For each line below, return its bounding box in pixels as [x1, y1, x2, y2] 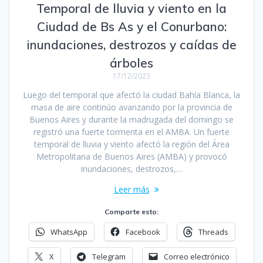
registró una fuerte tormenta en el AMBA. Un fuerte [33, 126, 230, 138]
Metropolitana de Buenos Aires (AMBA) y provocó [36, 151, 227, 163]
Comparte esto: [104, 207, 159, 217]
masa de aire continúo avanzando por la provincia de [31, 102, 232, 113]
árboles [110, 55, 153, 71]
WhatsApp [50, 227, 87, 238]
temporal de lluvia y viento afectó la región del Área [33, 139, 230, 150]
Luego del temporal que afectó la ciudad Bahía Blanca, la [23, 89, 240, 101]
